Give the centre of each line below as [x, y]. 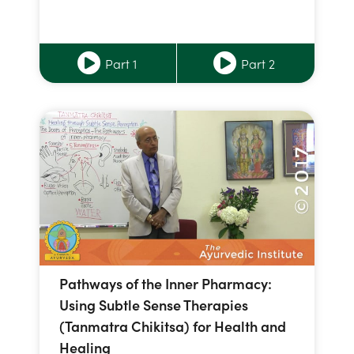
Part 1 [121, 64]
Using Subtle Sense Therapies [154, 304]
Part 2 [258, 64]
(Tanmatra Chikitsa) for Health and [173, 326]
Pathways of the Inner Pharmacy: [166, 283]
